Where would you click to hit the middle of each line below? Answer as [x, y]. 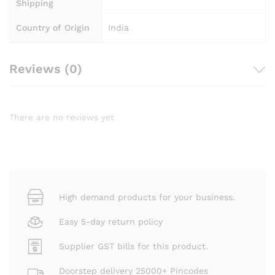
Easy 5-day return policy [111, 221]
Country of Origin [53, 28]
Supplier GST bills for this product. [134, 246]
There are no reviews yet [62, 118]
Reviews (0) [46, 69]
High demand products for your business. [147, 197]
